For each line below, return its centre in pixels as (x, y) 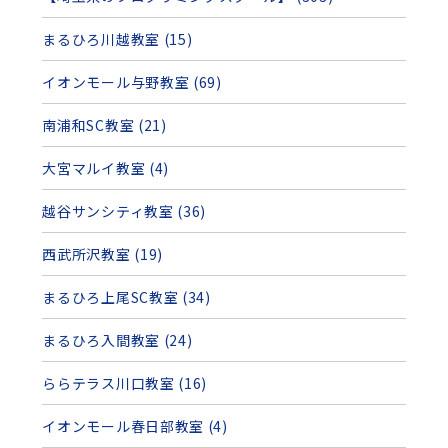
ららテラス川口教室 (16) (125, 383)
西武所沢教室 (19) (103, 254)
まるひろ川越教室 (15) (117, 39)
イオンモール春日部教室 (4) (135, 426)
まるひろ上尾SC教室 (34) (126, 297)
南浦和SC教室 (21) (104, 125)
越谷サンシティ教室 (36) (124, 211)
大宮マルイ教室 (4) (106, 168)
